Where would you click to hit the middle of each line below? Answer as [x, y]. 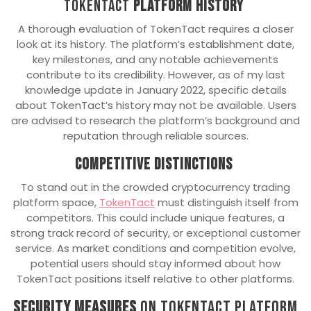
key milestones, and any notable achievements [155, 60]
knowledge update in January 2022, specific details [155, 90]
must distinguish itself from [226, 203]
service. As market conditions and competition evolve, [155, 249]
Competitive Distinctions [154, 165]
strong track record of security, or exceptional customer [155, 233]
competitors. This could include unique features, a [155, 218]
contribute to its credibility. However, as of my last [155, 75]
